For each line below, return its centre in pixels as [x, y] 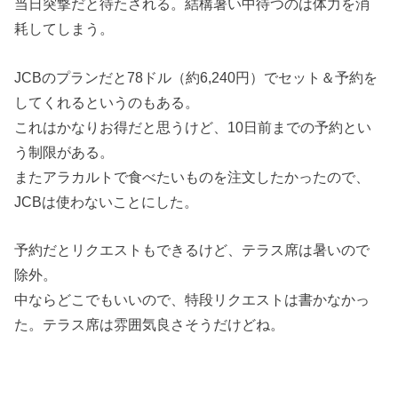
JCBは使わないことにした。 [107, 201]
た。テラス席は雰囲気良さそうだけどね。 [150, 324]
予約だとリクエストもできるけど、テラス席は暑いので [192, 249]
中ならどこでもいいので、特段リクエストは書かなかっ [192, 299]
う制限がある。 [64, 151]
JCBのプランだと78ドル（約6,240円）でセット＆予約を [196, 77]
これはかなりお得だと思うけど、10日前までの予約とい [193, 127]
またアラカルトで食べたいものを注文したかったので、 [192, 176]
